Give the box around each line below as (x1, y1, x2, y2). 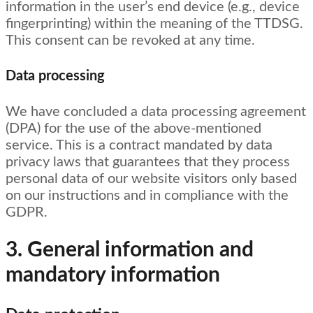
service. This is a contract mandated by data (6, 138, 272, 152)
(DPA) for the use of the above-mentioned (6, 121, 261, 136)
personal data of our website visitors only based (6, 171, 297, 186)
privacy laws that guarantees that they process (6, 154, 290, 169)
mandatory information (6, 265, 220, 286)
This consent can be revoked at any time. (6, 34, 255, 48)
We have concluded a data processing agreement (6, 104, 306, 119)
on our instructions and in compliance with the (6, 188, 289, 203)
